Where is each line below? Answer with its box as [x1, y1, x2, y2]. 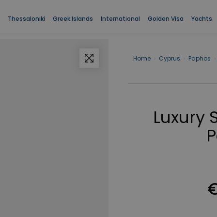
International [100, 14, 140, 23]
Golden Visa [147, 14, 184, 23]
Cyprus [158, 54, 180, 62]
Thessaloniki [7, 14, 45, 23]
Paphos [188, 54, 211, 62]
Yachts [191, 14, 212, 23]
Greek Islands [52, 14, 93, 23]
